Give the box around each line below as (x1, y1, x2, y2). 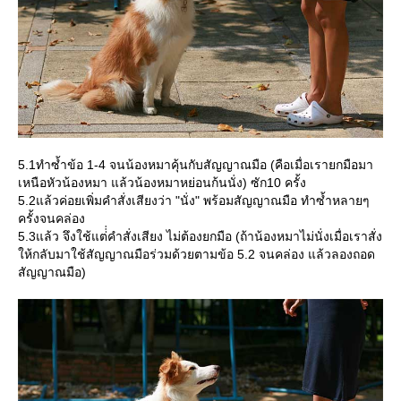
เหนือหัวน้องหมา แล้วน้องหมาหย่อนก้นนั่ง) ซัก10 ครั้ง (18, 175, 306, 191)
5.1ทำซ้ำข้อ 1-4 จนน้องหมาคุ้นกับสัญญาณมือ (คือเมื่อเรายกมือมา (18, 158, 373, 173)
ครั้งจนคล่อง (18, 211, 85, 226)
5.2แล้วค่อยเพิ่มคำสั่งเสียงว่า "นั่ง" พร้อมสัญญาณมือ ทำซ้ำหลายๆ (18, 193, 370, 209)
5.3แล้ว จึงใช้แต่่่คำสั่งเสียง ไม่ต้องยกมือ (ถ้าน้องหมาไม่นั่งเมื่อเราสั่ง (18, 229, 382, 244)
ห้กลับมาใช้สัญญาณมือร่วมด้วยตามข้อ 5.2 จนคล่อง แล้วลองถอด (18, 247, 375, 262)
